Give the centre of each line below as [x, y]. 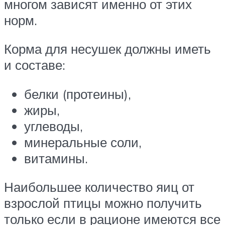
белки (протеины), [78, 94]
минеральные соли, [83, 142]
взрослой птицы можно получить [103, 203]
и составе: [35, 65]
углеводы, [53, 126]
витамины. [56, 158]
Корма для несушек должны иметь [107, 49]
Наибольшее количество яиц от [99, 187]
